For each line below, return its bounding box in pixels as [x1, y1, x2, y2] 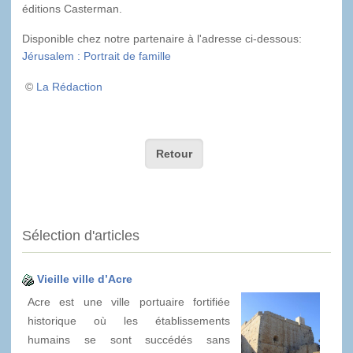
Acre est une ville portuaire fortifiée [28, 295, 230, 309]
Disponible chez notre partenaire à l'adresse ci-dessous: [22, 32, 302, 45]
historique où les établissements [28, 314, 230, 328]
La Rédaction [36, 80, 102, 93]
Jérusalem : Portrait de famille [22, 49, 171, 62]
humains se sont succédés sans [28, 333, 230, 347]
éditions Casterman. [22, 2, 122, 15]
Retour [156, 147, 193, 160]
